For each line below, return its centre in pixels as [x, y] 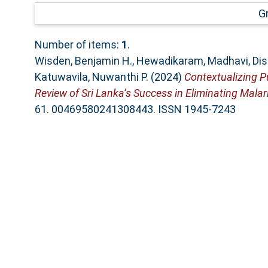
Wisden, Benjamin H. [83, 60]
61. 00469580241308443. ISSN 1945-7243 [135, 109]
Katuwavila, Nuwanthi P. [91, 77]
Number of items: [78, 44]
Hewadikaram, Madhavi [192, 60]
